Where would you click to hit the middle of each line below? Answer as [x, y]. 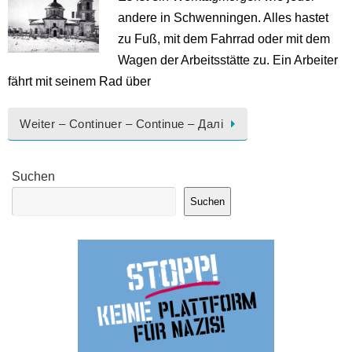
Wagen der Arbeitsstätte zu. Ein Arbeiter [228, 60]
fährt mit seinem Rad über [79, 81]
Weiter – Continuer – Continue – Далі [121, 124]
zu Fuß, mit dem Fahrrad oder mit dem [224, 39]
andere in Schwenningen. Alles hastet [223, 18]
